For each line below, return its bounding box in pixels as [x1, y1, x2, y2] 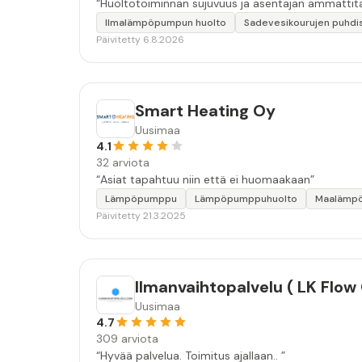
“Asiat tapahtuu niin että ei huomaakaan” [96, 172, 314, 187]
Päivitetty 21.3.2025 [96, 209, 186, 222]
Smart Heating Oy [135, 100, 276, 121]
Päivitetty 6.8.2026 [96, 33, 184, 46]
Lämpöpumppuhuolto [195, 192, 297, 205]
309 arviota [96, 331, 158, 346]
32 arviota [96, 155, 149, 170]
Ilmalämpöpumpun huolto [105, 16, 226, 29]
